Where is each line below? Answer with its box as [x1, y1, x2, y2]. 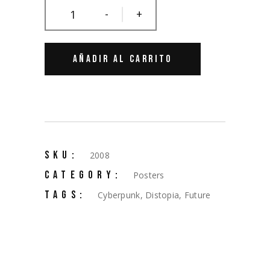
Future [184, 189, 211, 201]
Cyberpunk [98, 189, 140, 201]
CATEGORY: [45, 169, 122, 181]
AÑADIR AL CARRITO [73, 53, 172, 65]
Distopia [145, 189, 180, 201]
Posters [133, 169, 165, 181]
